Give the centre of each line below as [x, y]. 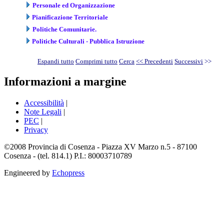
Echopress [68, 173]
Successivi [189, 61]
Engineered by [28, 173]
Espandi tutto [56, 61]
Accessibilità [44, 103]
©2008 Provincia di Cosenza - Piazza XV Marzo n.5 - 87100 [100, 147]
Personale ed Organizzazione [74, 5]
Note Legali [43, 112]
